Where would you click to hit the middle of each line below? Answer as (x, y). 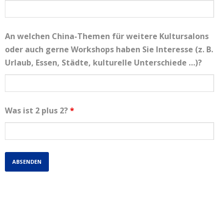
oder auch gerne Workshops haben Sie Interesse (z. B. (109, 49)
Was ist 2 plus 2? (37, 110)
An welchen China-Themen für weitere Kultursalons (107, 36)
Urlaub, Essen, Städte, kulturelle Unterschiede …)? (103, 62)
